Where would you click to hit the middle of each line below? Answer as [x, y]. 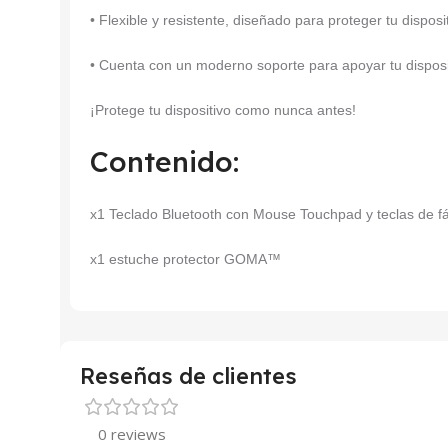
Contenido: [164, 161]
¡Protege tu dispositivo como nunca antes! [223, 109]
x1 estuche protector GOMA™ [185, 258]
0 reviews [132, 433]
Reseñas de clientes [188, 375]
